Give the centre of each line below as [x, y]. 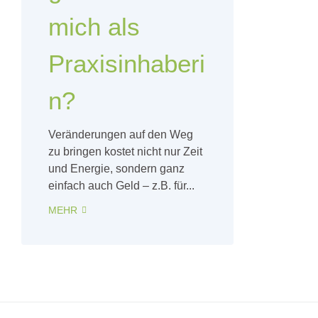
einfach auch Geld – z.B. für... [121, 186]
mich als [94, 27]
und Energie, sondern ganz [116, 169]
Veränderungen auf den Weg [121, 135]
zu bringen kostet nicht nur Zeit [125, 152]
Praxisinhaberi [127, 64]
